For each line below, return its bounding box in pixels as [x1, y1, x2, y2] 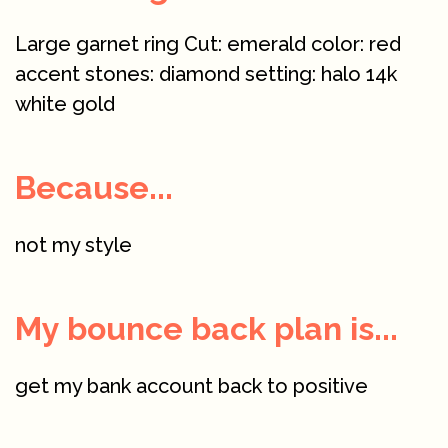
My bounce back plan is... [15, 309, 398, 347]
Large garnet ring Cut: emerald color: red [15, 31, 401, 56]
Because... [15, 168, 173, 206]
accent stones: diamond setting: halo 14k [15, 61, 397, 86]
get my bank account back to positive [15, 373, 368, 398]
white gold [15, 91, 115, 116]
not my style [15, 232, 132, 257]
